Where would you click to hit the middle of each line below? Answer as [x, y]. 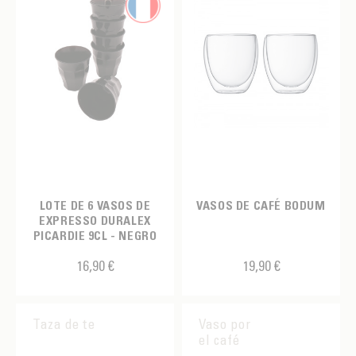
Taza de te [64, 323]
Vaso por [225, 323]
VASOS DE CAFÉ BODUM [261, 205]
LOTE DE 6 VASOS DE [95, 205]
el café [219, 339]
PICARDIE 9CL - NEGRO [95, 235]
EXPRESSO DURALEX [95, 220]
